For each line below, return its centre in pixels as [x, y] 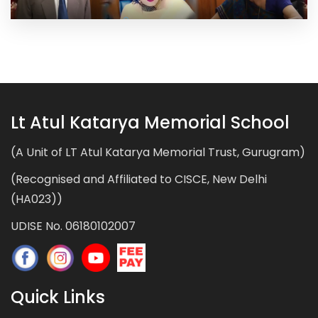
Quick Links [58, 297]
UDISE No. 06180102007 [73, 226]
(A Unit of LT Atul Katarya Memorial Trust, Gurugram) [158, 153]
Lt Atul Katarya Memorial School [150, 123]
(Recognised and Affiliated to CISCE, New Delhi [139, 180]
